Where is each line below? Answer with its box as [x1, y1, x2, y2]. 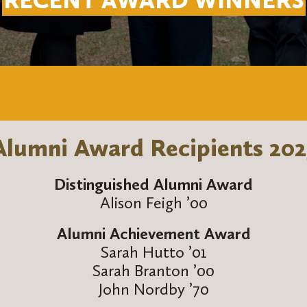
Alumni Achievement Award [56, 223, 251, 243]
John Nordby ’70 [98, 278, 209, 299]
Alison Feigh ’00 [99, 193, 208, 213]
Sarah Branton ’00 [93, 260, 214, 280]
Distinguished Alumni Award [54, 174, 253, 195]
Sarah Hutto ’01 [100, 241, 207, 262]
